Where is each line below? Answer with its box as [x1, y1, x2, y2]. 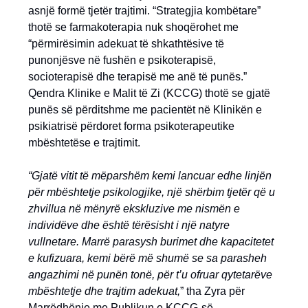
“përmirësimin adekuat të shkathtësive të [28, 38, 224, 49]
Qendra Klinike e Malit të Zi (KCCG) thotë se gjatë [28, 87, 270, 99]
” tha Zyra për [180, 285, 245, 297]
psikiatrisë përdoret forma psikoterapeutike [28, 120, 234, 132]
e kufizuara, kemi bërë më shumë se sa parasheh [28, 252, 267, 264]
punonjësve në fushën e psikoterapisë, [28, 54, 216, 66]
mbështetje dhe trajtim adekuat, [28, 285, 180, 297]
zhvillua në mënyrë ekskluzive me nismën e [28, 203, 240, 214]
